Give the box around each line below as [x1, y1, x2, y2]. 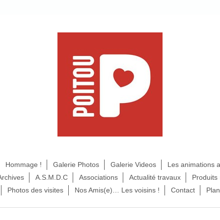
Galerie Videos [110, 161, 156, 168]
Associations [79, 173, 118, 181]
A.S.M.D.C [35, 173, 68, 181]
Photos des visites [7, 186, 63, 194]
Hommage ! [5, 161, 42, 168]
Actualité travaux [129, 173, 181, 181]
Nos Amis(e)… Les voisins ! [75, 186, 160, 194]
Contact [171, 186, 195, 194]
